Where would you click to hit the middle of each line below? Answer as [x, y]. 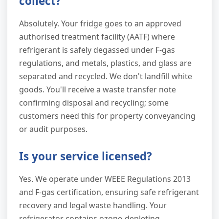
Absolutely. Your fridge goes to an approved [100, 24]
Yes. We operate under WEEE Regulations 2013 [105, 179]
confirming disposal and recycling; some [94, 103]
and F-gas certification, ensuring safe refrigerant [109, 192]
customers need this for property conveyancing [107, 116]
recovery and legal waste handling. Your [93, 206]
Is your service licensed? [86, 156]
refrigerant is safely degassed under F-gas [97, 50]
